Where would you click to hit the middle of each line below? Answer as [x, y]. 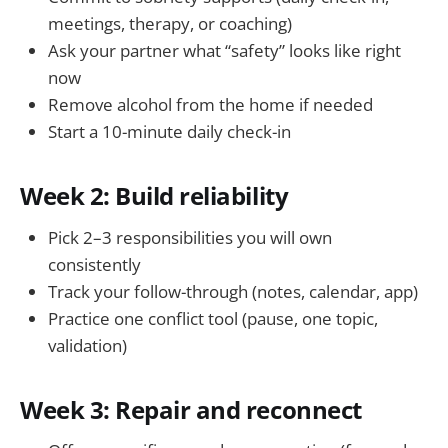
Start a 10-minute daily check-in [169, 131]
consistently [94, 264]
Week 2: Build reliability [154, 196]
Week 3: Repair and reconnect [191, 409]
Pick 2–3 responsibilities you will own [190, 237]
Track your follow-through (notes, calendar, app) [233, 291]
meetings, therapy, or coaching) [170, 23]
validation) [87, 345]
